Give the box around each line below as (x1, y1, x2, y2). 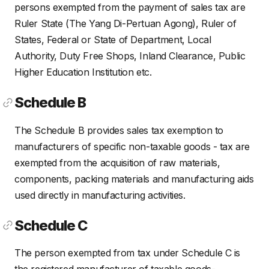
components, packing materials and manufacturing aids (14, 172, 254, 185)
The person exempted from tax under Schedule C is (14, 246, 241, 259)
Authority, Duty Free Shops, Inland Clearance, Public (14, 50, 246, 62)
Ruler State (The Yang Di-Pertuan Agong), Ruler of (14, 17, 237, 30)
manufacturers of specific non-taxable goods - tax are (14, 140, 250, 153)
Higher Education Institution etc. (14, 66, 152, 79)
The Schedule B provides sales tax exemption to (14, 124, 223, 136)
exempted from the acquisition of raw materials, (14, 156, 220, 169)
